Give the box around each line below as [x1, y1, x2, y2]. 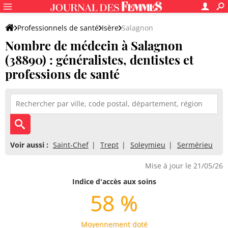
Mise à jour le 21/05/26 [145, 161, 223, 170]
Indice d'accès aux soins [72, 177, 156, 186]
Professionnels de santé [17, 23, 99, 33]
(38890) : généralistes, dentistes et [5, 51, 193, 68]
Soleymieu [130, 140, 165, 150]
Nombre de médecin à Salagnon [5, 37, 183, 53]
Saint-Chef [53, 140, 89, 150]
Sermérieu [177, 140, 213, 150]
